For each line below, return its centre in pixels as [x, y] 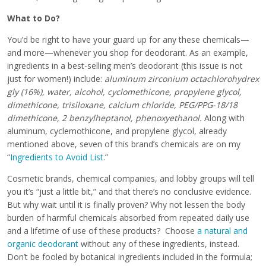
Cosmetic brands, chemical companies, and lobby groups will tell [131, 179]
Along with [224, 118]
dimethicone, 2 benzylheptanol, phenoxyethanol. [106, 118]
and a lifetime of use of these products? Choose [102, 231]
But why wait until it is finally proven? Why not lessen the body [126, 205]
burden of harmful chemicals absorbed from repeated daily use [128, 218]
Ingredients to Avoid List [57, 157]
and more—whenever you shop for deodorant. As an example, [128, 53]
